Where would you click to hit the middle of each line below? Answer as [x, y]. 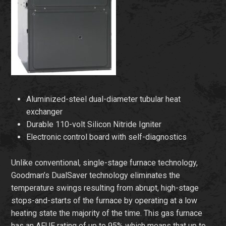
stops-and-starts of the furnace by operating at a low [104, 201]
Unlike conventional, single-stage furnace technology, [105, 163]
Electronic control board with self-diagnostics [107, 137]
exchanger [45, 112]
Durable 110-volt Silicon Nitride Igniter [94, 124]
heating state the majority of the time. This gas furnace [107, 213]
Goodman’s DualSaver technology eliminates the [96, 175]
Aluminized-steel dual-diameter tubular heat [104, 99]
